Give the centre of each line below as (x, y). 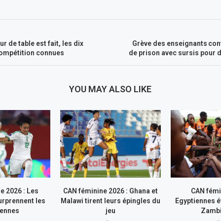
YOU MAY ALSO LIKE (110, 89)
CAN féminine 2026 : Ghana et (110, 191)
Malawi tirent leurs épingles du (110, 201)
